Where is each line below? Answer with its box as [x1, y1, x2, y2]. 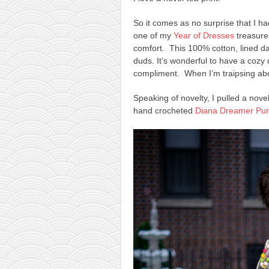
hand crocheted [133, 105, 195, 115]
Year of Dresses [174, 30, 234, 40]
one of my [133, 30, 174, 40]
